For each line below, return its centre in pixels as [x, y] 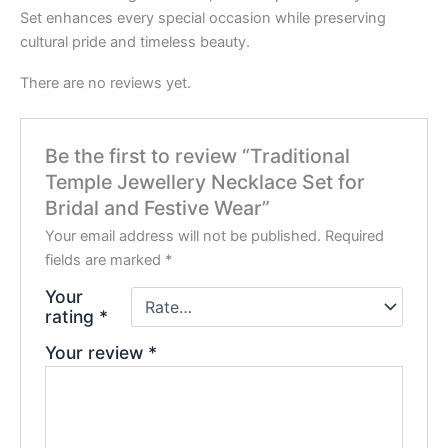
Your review [97, 352]
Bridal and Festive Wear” [158, 207]
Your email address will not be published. [183, 235]
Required [355, 235]
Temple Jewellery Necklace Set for [205, 181]
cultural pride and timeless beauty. [135, 41]
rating [72, 316]
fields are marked [105, 259]
